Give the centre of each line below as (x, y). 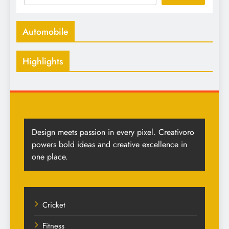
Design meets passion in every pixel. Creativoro (113, 132)
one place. (50, 157)
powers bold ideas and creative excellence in (109, 145)
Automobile (45, 32)
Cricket (54, 205)
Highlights (43, 62)
